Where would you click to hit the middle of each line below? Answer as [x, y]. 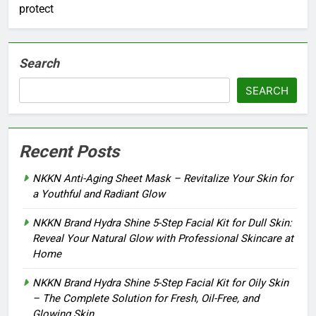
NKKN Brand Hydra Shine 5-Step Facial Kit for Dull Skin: [162, 223]
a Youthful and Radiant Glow [99, 194]
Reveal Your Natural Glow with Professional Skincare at [163, 239]
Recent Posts [69, 152]
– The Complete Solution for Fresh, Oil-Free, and [146, 299]
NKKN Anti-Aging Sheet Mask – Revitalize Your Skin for [163, 179]
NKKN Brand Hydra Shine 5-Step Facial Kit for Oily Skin [160, 283]
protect [36, 9]
